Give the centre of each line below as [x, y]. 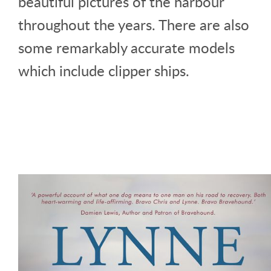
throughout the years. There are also [134, 24]
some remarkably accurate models [126, 47]
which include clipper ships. [104, 70]
